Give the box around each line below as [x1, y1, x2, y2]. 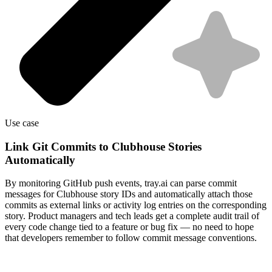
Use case [5, 118, 39, 129]
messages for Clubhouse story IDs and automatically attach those [5, 189, 253, 200]
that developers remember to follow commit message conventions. [5, 233, 257, 243]
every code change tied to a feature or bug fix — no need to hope [5, 222, 254, 233]
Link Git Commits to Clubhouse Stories [5, 140, 202, 153]
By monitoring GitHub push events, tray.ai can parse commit [5, 178, 237, 189]
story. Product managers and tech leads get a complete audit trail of [5, 211, 259, 222]
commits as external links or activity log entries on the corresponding [5, 200, 267, 211]
